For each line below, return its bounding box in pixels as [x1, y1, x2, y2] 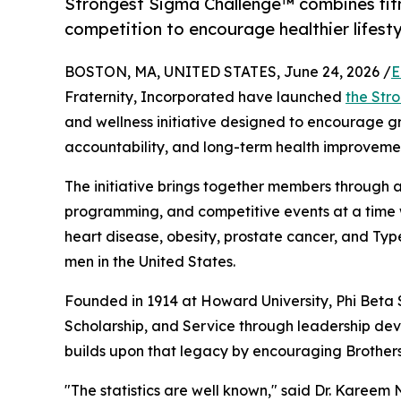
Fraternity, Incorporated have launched [64, 87, 346, 106]
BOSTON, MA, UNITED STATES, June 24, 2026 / [64, 62, 391, 81]
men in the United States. [64, 252, 235, 270]
